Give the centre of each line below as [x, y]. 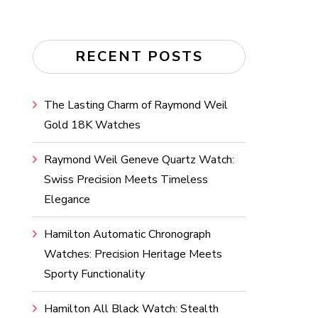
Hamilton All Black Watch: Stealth [131, 309]
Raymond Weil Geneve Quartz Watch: [139, 160]
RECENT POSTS [139, 56]
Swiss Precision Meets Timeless [126, 180]
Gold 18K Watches [92, 125]
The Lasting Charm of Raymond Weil [136, 105]
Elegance [67, 199]
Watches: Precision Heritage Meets [133, 254]
